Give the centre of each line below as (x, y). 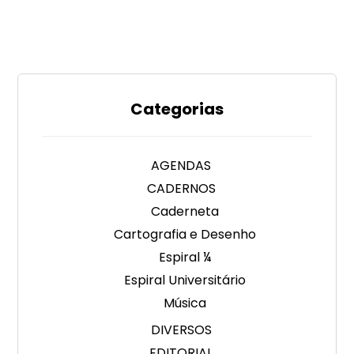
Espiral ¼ (185, 258)
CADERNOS (181, 189)
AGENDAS (181, 166)
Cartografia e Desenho (185, 235)
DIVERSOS (181, 330)
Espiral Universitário (185, 281)
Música (185, 303)
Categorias (177, 109)
